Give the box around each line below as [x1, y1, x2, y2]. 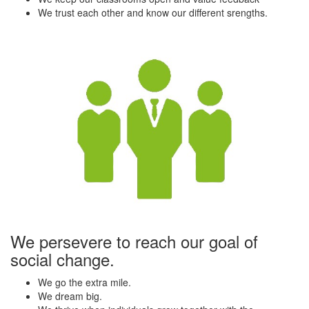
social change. [10, 246, 114, 271]
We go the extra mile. [38, 275, 131, 289]
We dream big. [38, 288, 102, 303]
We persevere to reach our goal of [10, 228, 258, 253]
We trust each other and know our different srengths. [38, 6, 268, 20]
